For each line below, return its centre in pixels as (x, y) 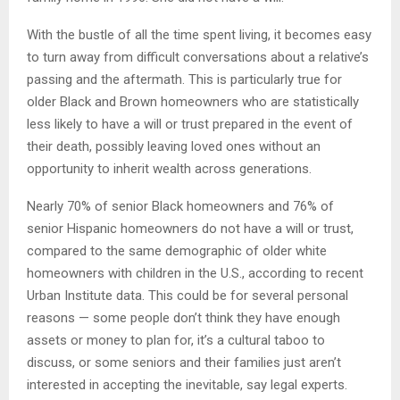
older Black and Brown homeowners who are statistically (193, 102)
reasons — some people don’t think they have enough (183, 318)
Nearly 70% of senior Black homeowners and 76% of (180, 207)
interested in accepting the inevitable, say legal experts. (187, 385)
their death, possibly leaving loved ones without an (174, 147)
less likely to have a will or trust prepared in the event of (190, 125)
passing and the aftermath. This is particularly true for (184, 80)
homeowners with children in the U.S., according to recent (195, 274)
